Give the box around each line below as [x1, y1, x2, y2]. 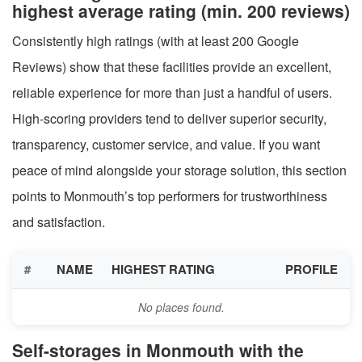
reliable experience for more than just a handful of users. [12, 82, 332, 102]
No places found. [137, 298, 225, 315]
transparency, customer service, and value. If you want [12, 134, 320, 154]
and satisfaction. [12, 212, 105, 231]
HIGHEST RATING [112, 259, 215, 278]
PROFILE [285, 259, 338, 278]
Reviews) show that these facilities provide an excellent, [12, 57, 331, 76]
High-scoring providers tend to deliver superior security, [12, 108, 326, 128]
